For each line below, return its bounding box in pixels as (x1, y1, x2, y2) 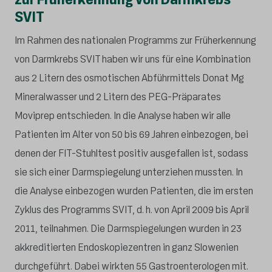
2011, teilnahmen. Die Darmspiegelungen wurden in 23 (15, 222, 242, 235)
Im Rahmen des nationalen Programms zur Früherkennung (15, 33, 256, 47)
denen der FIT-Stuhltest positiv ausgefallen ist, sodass (15, 146, 248, 160)
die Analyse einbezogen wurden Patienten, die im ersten (15, 184, 253, 197)
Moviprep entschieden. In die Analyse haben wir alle (15, 109, 231, 122)
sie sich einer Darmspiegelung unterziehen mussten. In (15, 165, 243, 178)
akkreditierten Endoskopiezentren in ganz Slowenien (15, 240, 239, 254)
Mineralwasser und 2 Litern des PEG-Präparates (15, 90, 221, 103)
